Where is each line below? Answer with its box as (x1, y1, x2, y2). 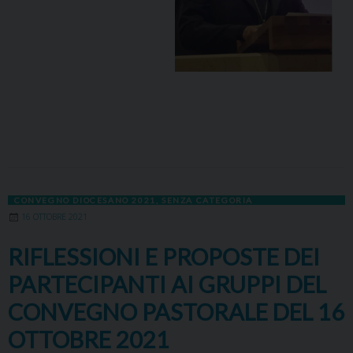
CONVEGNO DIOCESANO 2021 (14, 195, 156, 206)
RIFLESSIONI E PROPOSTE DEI (8, 243, 320, 271)
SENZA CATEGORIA (162, 195, 254, 206)
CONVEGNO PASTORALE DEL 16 (8, 299, 344, 326)
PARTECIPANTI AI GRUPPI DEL (8, 271, 326, 299)
